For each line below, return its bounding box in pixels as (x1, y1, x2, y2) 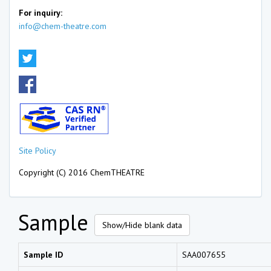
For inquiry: (19, 7, 62, 18)
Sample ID (24, 249, 63, 260)
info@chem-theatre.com (19, 21, 106, 31)
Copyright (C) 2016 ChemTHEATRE (19, 166, 145, 178)
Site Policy (19, 145, 56, 156)
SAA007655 (182, 249, 226, 260)
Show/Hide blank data (102, 219, 182, 230)
